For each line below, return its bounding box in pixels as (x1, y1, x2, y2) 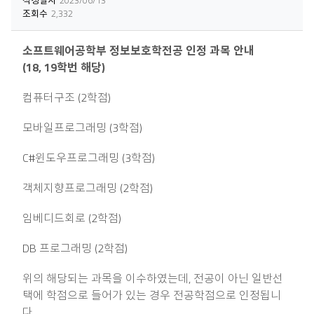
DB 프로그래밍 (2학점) (22, 240, 128, 257)
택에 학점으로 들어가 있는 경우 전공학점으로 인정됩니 (22, 287, 281, 304)
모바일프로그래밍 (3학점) (22, 119, 142, 137)
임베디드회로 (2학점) (22, 210, 121, 227)
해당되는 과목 (46, 270, 112, 287)
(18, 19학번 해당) (22, 59, 105, 76)
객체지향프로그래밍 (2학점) (22, 179, 153, 197)
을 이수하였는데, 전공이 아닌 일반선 (112, 270, 283, 287)
